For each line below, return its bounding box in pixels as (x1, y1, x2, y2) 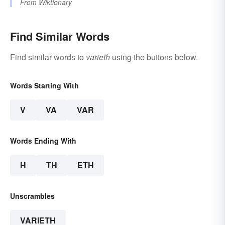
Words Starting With (10, 80, 79, 91)
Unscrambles (10, 191, 55, 201)
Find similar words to (10, 51, 86, 63)
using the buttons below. (110, 51, 198, 63)
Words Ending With (10, 136, 76, 146)
